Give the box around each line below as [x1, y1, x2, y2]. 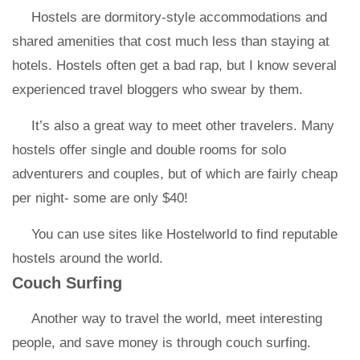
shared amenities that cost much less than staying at [12, 34, 329, 49]
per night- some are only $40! [12, 190, 188, 206]
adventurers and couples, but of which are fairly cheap [12, 166, 337, 182]
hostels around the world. [12, 251, 163, 266]
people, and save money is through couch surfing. [12, 335, 311, 350]
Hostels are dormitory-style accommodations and [31, 10, 327, 25]
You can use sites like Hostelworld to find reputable [31, 227, 337, 242]
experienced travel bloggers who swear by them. [12, 82, 303, 97]
